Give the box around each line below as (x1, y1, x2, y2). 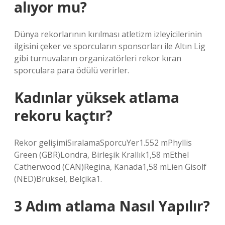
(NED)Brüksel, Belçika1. (14, 173, 102, 184)
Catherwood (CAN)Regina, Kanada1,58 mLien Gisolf (14, 161, 206, 172)
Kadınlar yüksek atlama (14, 88, 179, 107)
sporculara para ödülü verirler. (14, 65, 129, 76)
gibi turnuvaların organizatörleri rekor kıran (14, 53, 181, 64)
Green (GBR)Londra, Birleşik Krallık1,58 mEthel (14, 149, 189, 160)
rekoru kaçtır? (14, 106, 113, 125)
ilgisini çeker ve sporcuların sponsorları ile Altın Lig (14, 41, 205, 52)
